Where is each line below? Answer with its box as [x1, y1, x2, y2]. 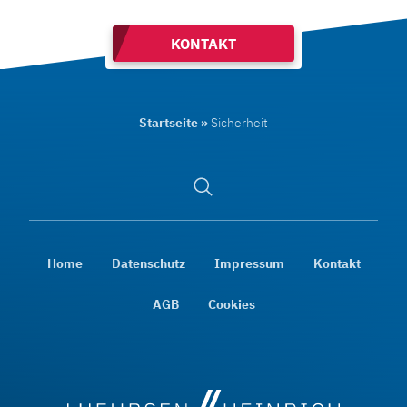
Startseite [139, 113, 198, 131]
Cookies [207, 294, 255, 313]
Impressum [213, 253, 284, 272]
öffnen [192, 194, 230, 213]
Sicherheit [211, 113, 268, 131]
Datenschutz [111, 253, 185, 272]
